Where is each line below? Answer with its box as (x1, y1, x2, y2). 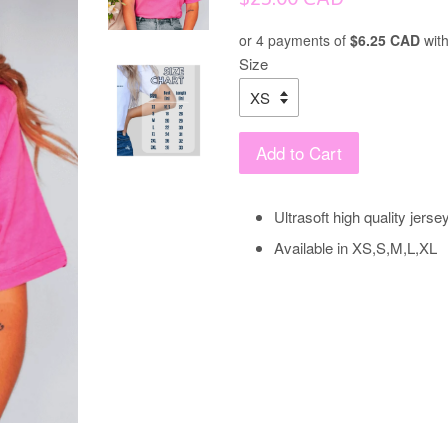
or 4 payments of (239, 30, 350, 50)
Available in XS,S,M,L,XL (274, 237, 437, 258)
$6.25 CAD (350, 30, 420, 50)
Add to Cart (256, 140, 342, 165)
